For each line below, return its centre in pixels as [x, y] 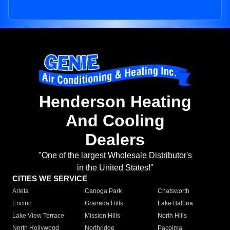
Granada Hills [104, 204]
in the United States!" [115, 168]
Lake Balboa [175, 204]
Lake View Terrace [38, 216]
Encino [22, 204]
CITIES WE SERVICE [50, 179]
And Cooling [115, 121]
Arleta [21, 191]
